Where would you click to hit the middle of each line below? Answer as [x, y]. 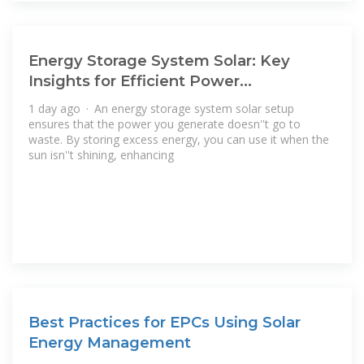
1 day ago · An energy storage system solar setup [161, 108]
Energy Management [110, 342]
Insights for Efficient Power [134, 81]
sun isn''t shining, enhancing [101, 154]
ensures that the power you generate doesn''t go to [165, 123]
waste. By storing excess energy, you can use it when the [179, 139]
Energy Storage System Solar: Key [159, 61]
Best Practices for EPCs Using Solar [165, 322]
